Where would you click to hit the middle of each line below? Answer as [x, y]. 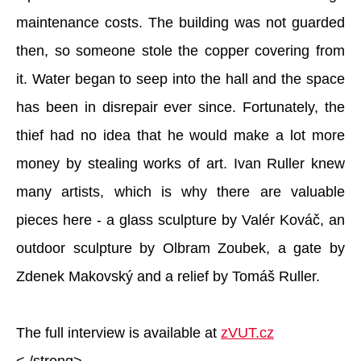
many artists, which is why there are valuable [180, 192]
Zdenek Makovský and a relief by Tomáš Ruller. [168, 277]
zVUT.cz [247, 333]
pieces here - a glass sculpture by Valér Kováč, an [180, 220]
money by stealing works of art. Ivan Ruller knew [180, 164]
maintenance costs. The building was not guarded [180, 23]
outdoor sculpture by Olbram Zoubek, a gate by [180, 249]
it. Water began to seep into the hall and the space [180, 79]
